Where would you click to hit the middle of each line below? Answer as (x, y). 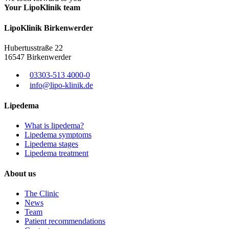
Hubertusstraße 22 (33, 48)
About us (20, 173)
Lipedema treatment (56, 153)
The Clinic (42, 193)
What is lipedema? (54, 126)
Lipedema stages (51, 144)
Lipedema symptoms (58, 135)
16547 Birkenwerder (38, 57)
